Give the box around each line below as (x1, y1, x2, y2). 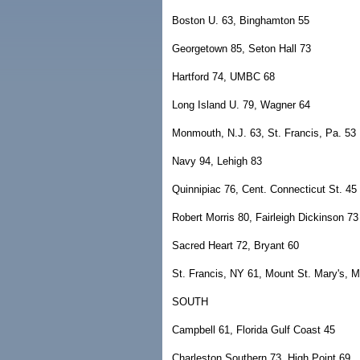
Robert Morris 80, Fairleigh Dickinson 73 (172, 211, 358, 223)
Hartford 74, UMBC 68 (172, 71, 275, 83)
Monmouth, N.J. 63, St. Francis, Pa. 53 (172, 127, 356, 139)
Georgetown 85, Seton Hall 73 (172, 43, 311, 55)
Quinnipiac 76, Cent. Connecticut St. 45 (172, 183, 357, 195)
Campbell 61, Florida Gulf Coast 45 (172, 324, 335, 336)
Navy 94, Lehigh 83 (172, 155, 262, 167)
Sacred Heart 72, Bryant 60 (172, 239, 299, 252)
